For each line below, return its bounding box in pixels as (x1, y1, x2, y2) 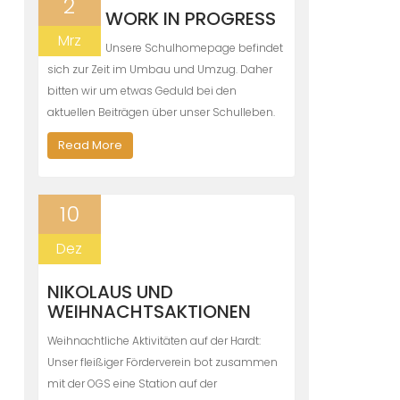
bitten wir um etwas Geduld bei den (46, 83, 237, 98)
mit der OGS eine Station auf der (46, 376, 217, 391)
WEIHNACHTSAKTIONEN (46, 299, 251, 324)
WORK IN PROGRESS (104, 6, 276, 31)
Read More (57, 137, 122, 154)
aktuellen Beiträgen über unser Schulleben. (46, 104, 275, 120)
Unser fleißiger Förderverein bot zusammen (46, 354, 278, 370)
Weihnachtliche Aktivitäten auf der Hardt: (46, 333, 261, 348)
